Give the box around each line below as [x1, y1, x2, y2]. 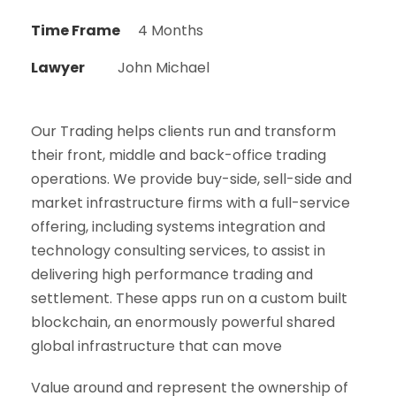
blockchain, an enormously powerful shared [31, 311, 335, 332]
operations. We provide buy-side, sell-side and [31, 168, 352, 189]
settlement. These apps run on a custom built [31, 287, 347, 308]
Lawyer [31, 57, 85, 78]
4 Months [138, 19, 203, 41]
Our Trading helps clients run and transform [31, 120, 336, 141]
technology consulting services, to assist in [31, 240, 325, 261]
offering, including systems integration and [31, 216, 325, 237]
